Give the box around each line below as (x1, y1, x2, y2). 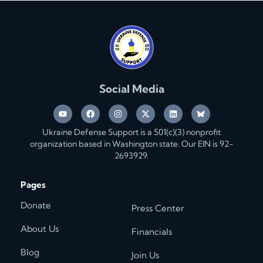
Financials (131, 225, 172, 237)
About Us (21, 222, 59, 234)
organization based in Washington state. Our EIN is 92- (29, 139, 234, 150)
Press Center (131, 202, 184, 214)
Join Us (131, 249, 159, 261)
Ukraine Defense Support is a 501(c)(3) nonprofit (42, 127, 221, 138)
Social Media (99, 82, 164, 96)
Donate (21, 199, 51, 211)
